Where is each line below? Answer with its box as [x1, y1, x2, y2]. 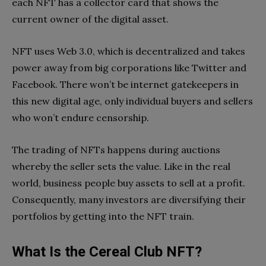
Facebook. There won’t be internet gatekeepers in [12, 78, 239, 90]
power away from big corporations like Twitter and [12, 61, 246, 74]
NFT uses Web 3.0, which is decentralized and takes [12, 45, 245, 57]
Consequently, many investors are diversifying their [12, 193, 246, 205]
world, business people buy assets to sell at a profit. [12, 176, 245, 189]
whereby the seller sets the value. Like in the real [12, 160, 230, 172]
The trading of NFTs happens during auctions [12, 143, 220, 156]
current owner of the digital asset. [12, 12, 169, 25]
